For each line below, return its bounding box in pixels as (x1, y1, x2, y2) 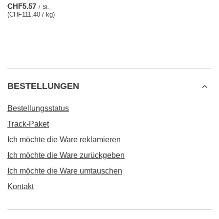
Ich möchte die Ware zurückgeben (7, 151, 125, 159)
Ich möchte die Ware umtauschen (7, 167, 122, 175)
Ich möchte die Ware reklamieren (7, 135, 121, 144)
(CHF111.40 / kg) (7, 11, 55, 18)
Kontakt (7, 182, 34, 191)
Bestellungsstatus (7, 104, 69, 112)
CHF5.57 (7, 2, 36, 10)
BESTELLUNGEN (7, 81, 79, 91)
